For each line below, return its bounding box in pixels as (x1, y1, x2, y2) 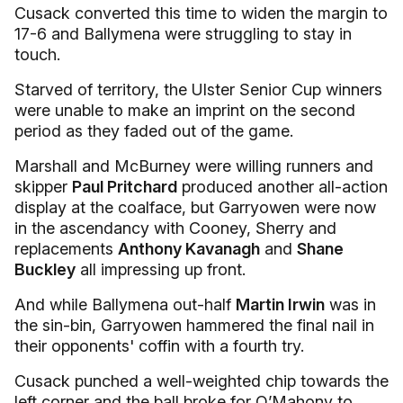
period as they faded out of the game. (14, 121, 293, 140)
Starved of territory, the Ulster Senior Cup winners (14, 80, 382, 99)
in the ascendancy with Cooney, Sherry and (14, 219, 336, 237)
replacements (14, 239, 118, 258)
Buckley (14, 260, 76, 279)
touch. (14, 45, 60, 64)
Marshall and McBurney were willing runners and (14, 157, 373, 175)
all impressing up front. (76, 260, 246, 279)
